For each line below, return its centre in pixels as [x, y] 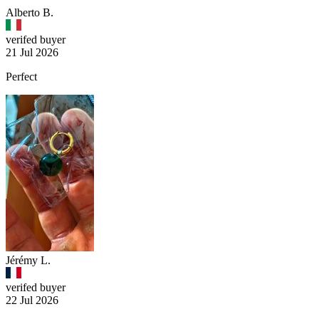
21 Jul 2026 [32, 53]
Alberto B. [30, 13]
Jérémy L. [28, 261]
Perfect [21, 77]
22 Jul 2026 [32, 300]
